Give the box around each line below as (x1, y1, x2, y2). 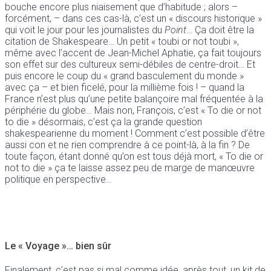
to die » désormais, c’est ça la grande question (5, 116, 202, 128)
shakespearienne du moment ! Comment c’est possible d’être (5, 128, 265, 140)
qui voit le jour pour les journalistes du (5, 24, 165, 36)
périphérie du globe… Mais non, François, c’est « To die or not (5, 105, 261, 117)
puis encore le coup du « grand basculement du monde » (5, 70, 244, 82)
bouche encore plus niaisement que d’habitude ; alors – (5, 1, 238, 13)
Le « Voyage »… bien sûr (5, 240, 111, 252)
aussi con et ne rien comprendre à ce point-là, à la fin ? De (5, 139, 250, 151)
